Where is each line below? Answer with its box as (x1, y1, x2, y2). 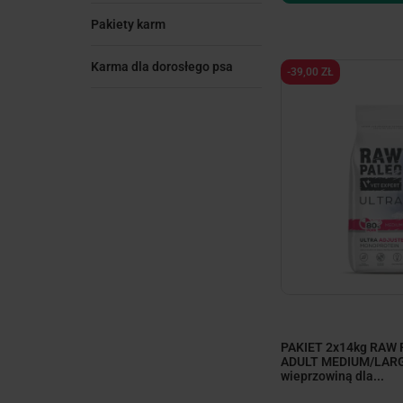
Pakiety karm (90, 17, 166, 31)
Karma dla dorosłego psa (90, 59, 233, 74)
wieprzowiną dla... (280, 368, 384, 383)
